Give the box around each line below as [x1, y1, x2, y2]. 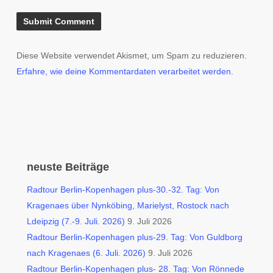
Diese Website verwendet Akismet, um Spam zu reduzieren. [16, 51, 247, 60]
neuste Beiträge [27, 161, 110, 173]
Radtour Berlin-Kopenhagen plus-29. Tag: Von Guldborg [27, 232, 243, 242]
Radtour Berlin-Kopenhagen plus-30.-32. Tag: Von [27, 185, 220, 194]
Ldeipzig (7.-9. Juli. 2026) [27, 216, 126, 226]
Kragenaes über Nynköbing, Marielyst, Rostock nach [27, 200, 230, 210]
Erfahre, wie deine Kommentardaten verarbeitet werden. [16, 66, 233, 76]
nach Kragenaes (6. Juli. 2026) [27, 248, 146, 258]
